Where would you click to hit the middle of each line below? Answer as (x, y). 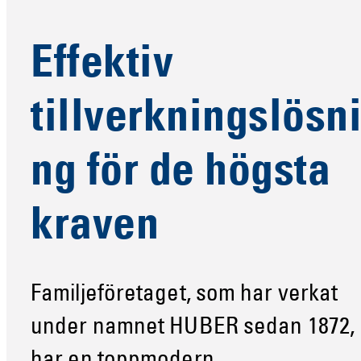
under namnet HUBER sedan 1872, (193, 328)
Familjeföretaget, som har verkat (185, 295)
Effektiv (102, 66)
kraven (95, 228)
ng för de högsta (180, 174)
